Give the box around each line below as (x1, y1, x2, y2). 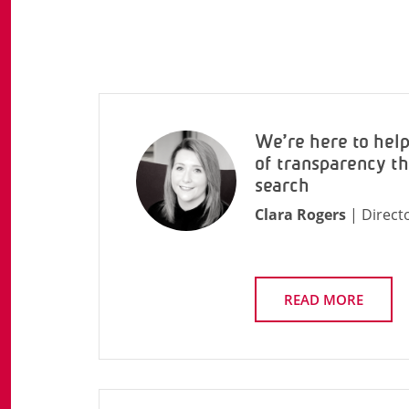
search (255, 174, 309, 196)
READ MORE (284, 290, 363, 309)
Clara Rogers (255, 204, 346, 225)
